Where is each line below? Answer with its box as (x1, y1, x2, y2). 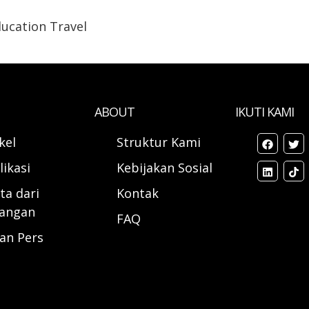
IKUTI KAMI (235, 103, 294, 121)
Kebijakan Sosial (117, 159, 213, 177)
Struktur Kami (117, 134, 201, 151)
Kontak (117, 185, 159, 202)
